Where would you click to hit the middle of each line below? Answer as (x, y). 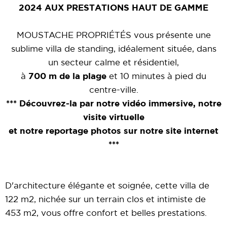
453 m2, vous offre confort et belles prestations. (106, 213)
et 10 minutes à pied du (156, 77)
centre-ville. (113, 90)
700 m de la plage (66, 77)
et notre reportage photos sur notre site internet (113, 131)
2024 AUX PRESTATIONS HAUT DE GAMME (113, 8)
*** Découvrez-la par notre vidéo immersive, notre (113, 104)
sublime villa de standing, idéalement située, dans (113, 49)
